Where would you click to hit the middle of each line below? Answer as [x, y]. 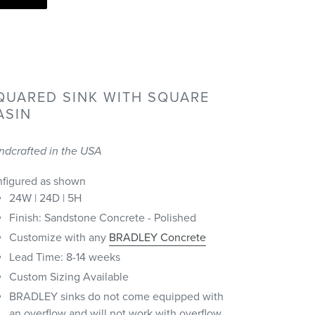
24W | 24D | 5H [45, 199]
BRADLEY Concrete [157, 238]
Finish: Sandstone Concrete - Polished [102, 218]
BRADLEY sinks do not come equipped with [116, 297]
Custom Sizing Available [69, 277]
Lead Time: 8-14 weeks [64, 258]
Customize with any [59, 238]
